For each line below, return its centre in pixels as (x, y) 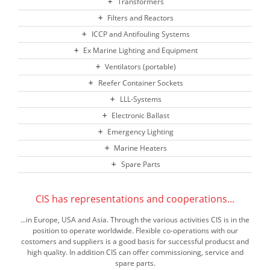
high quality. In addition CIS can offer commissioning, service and (135, 253)
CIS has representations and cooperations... (135, 199)
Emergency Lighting (140, 132)
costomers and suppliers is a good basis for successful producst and (135, 242)
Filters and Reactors (140, 18)
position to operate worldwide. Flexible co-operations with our (135, 231)
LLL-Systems (140, 99)
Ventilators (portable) (140, 67)
